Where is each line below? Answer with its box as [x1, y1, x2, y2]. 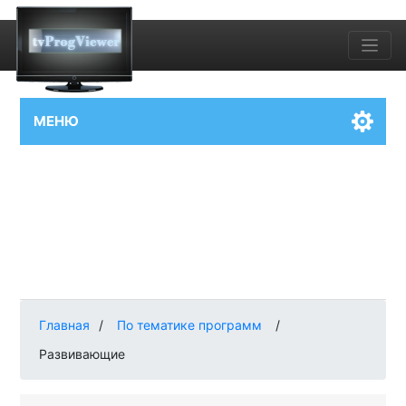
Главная [39, 317, 91, 333]
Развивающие [39, 346, 126, 362]
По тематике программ [117, 317, 263, 333]
